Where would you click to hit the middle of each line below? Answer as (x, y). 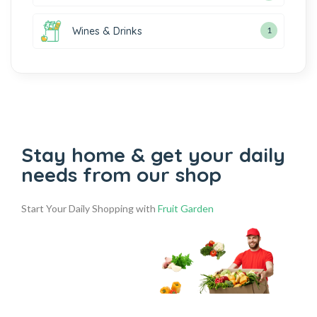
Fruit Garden (186, 208)
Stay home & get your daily (153, 154)
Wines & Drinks (107, 31)
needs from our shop (121, 174)
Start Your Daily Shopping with (90, 208)
